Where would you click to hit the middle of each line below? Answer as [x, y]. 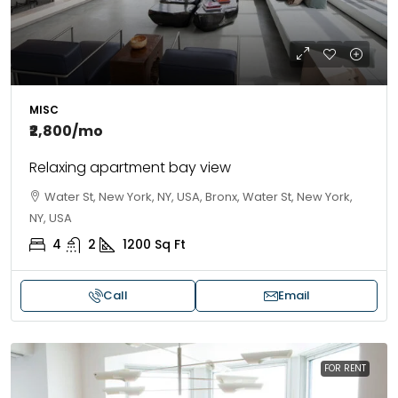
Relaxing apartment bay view [130, 167]
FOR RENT [345, 368]
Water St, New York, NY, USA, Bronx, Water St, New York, [199, 197]
